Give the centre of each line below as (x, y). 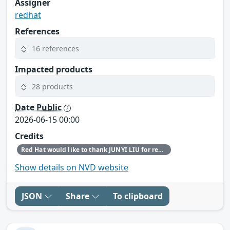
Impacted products (54, 70)
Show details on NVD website (72, 167)
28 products (52, 86)
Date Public (39, 108)
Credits (29, 136)
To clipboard (138, 196)
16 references (55, 48)
